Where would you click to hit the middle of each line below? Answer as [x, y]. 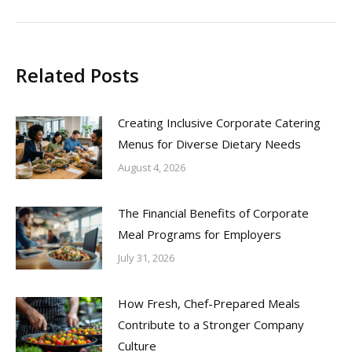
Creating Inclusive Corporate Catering [219, 122]
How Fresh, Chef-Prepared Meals [209, 303]
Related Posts [77, 75]
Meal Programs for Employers [200, 234]
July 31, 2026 [146, 257]
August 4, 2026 [152, 167]
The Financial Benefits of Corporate [213, 213]
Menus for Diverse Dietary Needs [209, 143]
